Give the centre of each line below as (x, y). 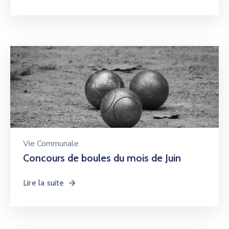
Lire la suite (44, 183)
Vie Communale (51, 144)
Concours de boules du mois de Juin (102, 158)
